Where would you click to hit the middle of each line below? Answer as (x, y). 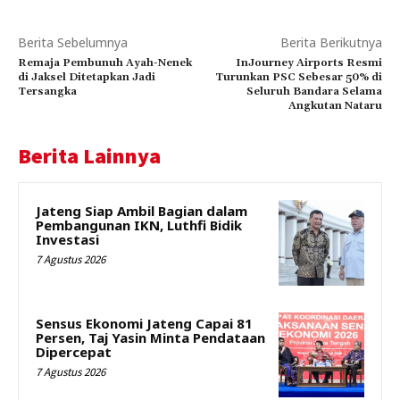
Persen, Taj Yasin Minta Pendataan (150, 337)
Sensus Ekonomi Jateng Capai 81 (144, 323)
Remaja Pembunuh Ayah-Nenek (105, 63)
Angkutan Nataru (335, 106)
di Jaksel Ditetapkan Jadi (87, 78)
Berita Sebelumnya (73, 43)
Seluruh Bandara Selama (314, 92)
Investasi (67, 240)
